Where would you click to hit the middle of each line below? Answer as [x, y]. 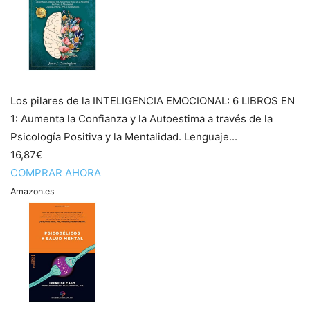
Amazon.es [33, 191]
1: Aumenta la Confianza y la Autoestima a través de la [142, 119]
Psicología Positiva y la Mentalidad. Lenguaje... [124, 137]
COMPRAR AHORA [56, 173]
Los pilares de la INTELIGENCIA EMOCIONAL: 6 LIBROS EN [153, 101]
